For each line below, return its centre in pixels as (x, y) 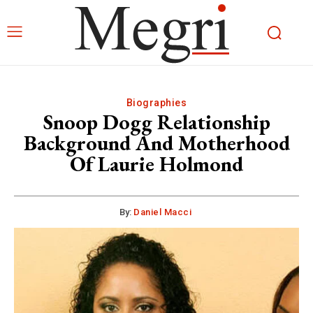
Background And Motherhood (156, 143)
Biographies (156, 103)
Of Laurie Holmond (156, 164)
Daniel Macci (162, 212)
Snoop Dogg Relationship (156, 122)
